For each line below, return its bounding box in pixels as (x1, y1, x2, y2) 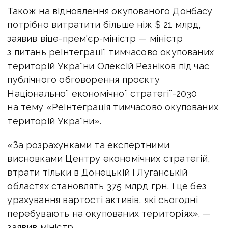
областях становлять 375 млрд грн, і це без (7, 180, 206, 191)
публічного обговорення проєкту (7, 74, 160, 85)
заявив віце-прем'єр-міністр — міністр (7, 33, 183, 44)
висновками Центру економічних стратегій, (7, 153, 210, 164)
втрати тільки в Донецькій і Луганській (7, 166, 188, 178)
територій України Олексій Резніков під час (7, 60, 209, 71)
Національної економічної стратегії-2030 (7, 88, 197, 99)
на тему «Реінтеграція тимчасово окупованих (7, 101, 218, 112)
